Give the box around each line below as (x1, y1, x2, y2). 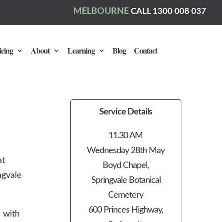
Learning (67, 44, 95, 56)
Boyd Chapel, (103, 161, 149, 170)
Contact (133, 44, 157, 56)
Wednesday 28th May (87, 146, 165, 155)
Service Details (99, 108, 153, 116)
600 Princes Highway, (88, 206, 164, 215)
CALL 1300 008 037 (130, 7, 206, 16)
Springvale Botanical (91, 176, 161, 185)
